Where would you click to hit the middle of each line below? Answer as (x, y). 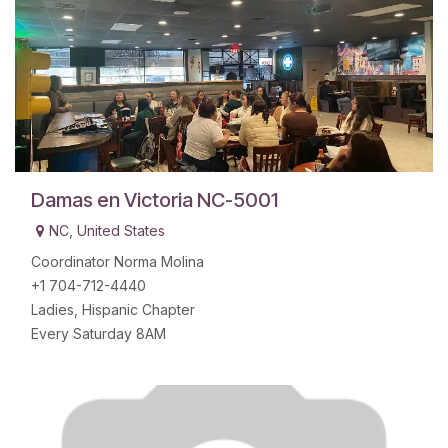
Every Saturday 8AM (98, 334)
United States (121, 231)
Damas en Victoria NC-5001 (154, 200)
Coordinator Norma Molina (117, 262)
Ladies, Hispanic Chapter (113, 310)
